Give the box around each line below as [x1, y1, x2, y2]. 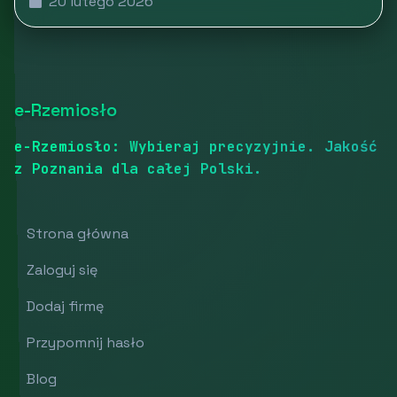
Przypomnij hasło [27, 332, 144, 352]
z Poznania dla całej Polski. [14, 159, 262, 178]
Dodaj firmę [27, 296, 104, 315]
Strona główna [27, 223, 128, 243]
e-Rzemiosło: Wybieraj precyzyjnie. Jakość [14, 136, 378, 156]
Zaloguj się [27, 260, 97, 279]
